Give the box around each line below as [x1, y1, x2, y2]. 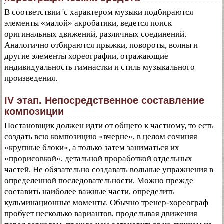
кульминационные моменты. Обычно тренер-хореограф [4, 198, 208, 207]
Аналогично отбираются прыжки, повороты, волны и [4, 40, 198, 50]
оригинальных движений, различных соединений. [4, 29, 186, 39]
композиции [4, 106, 64, 117]
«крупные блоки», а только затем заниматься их [4, 143, 179, 152]
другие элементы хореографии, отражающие [4, 51, 168, 61]
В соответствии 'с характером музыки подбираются [4, 7, 193, 17]
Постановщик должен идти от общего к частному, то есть [4, 121, 214, 130]
